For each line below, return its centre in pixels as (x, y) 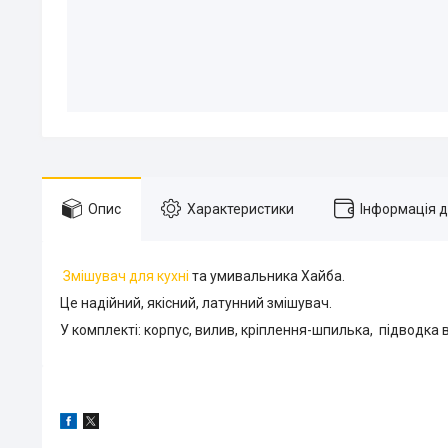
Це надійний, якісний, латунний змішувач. (196, 303)
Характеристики (240, 208)
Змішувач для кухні (126, 276)
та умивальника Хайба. (267, 276)
